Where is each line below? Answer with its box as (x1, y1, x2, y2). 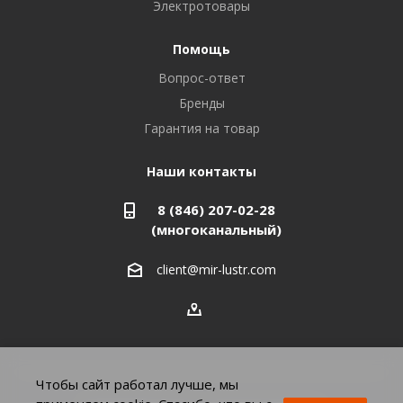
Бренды (178, 94, 225, 112)
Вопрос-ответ (157, 69, 246, 87)
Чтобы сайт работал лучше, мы (36, 375, 238, 393)
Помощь (173, 40, 230, 58)
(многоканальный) (150, 220, 282, 239)
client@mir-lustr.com (156, 261, 276, 279)
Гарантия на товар (143, 120, 260, 138)
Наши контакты (147, 163, 256, 181)
